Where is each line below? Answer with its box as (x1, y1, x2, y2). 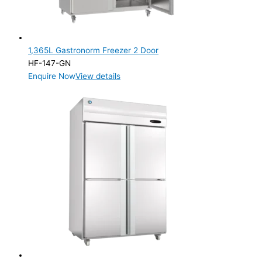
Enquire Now (28, 71, 75, 81)
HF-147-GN (28, 58, 71, 68)
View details (75, 71, 120, 81)
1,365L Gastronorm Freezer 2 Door (28, 46, 158, 56)
